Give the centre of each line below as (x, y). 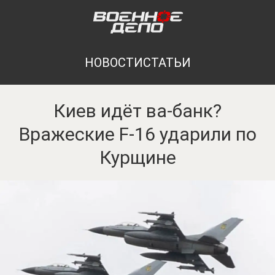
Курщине (137, 157)
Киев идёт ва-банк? (137, 111)
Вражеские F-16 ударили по (137, 134)
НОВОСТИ (114, 63)
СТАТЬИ (167, 63)
